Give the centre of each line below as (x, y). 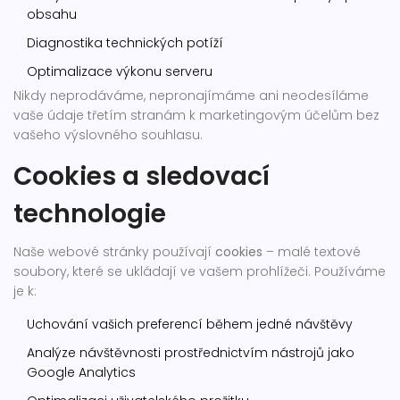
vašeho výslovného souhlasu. (108, 135)
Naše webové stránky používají (114, 252)
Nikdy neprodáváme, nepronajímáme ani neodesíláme (191, 96)
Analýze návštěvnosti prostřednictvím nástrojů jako (191, 353)
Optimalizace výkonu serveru (120, 71)
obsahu (52, 14)
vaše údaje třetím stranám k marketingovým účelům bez (196, 115)
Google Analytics (81, 372)
